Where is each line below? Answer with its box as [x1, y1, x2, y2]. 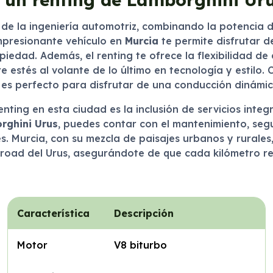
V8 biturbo [113, 239, 167, 251]
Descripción [113, 207, 174, 219]
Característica [16, 207, 90, 219]
